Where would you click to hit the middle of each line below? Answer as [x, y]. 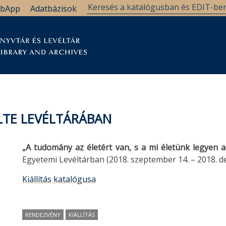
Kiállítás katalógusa [59, 179]
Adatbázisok [53, 9]
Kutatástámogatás [65, 68]
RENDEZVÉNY [43, 215]
